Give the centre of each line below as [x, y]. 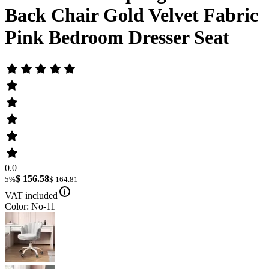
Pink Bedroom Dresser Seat [117, 38]
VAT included [31, 195]
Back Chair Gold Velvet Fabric [131, 15]
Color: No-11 [30, 206]
